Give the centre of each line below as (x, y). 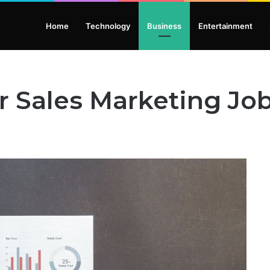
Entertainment (225, 26)
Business (164, 26)
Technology (108, 26)
